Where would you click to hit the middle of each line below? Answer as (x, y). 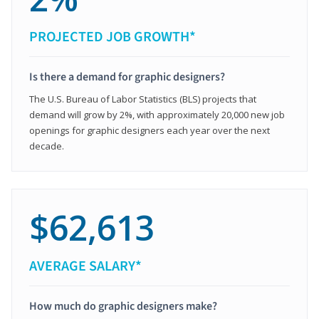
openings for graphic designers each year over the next (150, 130)
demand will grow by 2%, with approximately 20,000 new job (157, 114)
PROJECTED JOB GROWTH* (113, 37)
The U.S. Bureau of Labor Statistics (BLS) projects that (143, 99)
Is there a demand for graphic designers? (127, 77)
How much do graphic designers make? (123, 306)
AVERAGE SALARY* (85, 266)
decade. (47, 146)
